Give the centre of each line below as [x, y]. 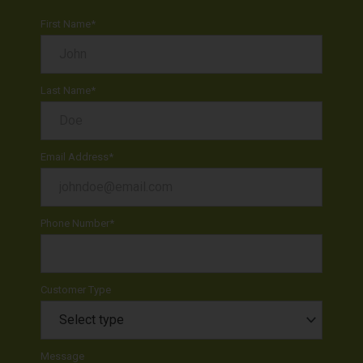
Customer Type [76, 289]
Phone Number [75, 223]
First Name [66, 23]
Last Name [66, 90]
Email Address [75, 156]
